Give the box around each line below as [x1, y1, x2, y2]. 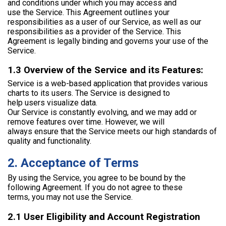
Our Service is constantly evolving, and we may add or [8, 107, 197, 118]
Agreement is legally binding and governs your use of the [8, 36, 208, 46]
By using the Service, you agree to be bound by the [8, 173, 186, 183]
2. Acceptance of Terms [8, 156, 139, 171]
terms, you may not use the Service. [8, 192, 133, 202]
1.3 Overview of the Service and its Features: [8, 65, 203, 76]
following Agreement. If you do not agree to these [8, 183, 183, 193]
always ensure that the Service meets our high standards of [8, 127, 217, 137]
